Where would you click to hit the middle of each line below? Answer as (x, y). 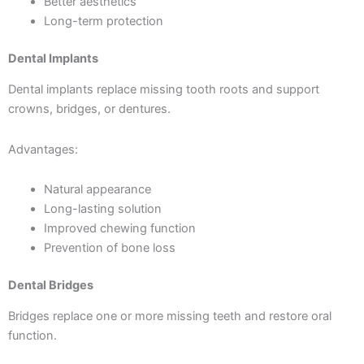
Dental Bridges (51, 285)
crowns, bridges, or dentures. (89, 108)
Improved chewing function (119, 229)
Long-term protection (103, 21)
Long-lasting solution (102, 209)
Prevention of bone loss (109, 248)
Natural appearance (97, 190)
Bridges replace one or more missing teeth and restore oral (170, 316)
